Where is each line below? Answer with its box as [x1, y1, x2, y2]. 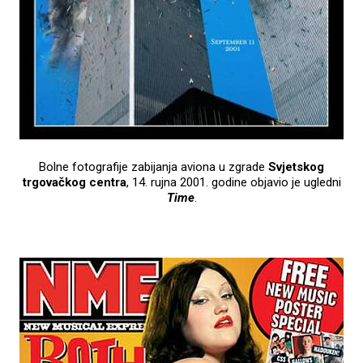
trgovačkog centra [22, 174, 126, 190]
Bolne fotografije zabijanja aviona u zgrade [39, 159, 268, 174]
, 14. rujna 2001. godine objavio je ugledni [126, 174, 341, 190]
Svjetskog [268, 159, 324, 174]
